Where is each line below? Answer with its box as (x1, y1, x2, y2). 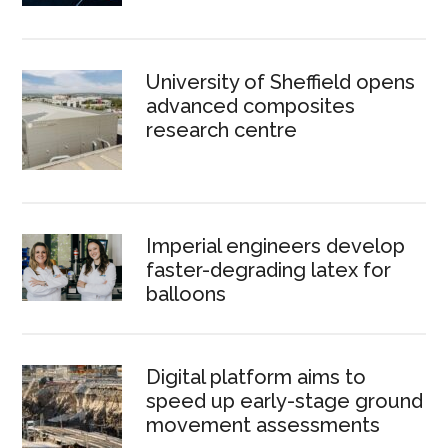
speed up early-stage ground (146, 388, 424, 413)
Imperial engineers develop (146, 233, 406, 258)
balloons (146, 281, 227, 306)
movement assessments (146, 412, 381, 437)
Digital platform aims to (146, 364, 367, 389)
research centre (146, 117, 298, 142)
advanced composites (146, 93, 356, 118)
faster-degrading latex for (146, 257, 392, 282)
